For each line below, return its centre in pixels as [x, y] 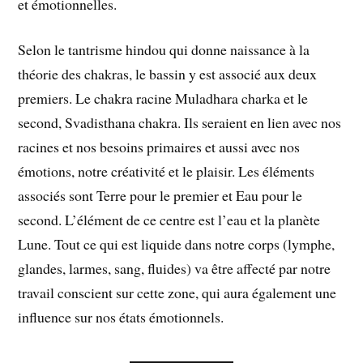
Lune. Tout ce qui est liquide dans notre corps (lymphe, [177, 244]
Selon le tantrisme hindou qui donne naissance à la [164, 50]
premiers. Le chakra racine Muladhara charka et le [163, 98]
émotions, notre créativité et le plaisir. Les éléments [167, 171]
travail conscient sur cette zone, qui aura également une [177, 293]
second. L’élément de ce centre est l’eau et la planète [169, 220]
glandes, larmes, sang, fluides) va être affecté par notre [175, 269]
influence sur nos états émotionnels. [121, 317]
